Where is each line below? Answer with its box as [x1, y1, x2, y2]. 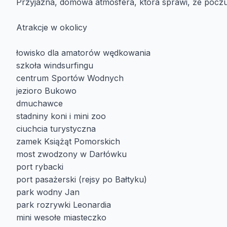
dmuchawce [16, 98, 63, 108]
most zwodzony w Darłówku [16, 149, 127, 159]
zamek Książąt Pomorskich [16, 136, 120, 146]
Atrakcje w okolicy [16, 22, 90, 32]
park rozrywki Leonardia [16, 200, 111, 210]
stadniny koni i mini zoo [16, 111, 106, 121]
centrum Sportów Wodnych [16, 73, 124, 83]
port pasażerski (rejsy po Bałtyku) [16, 174, 147, 184]
